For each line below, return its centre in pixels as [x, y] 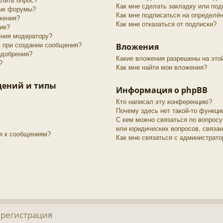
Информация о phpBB [162, 90]
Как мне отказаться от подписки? [166, 24]
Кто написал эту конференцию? [164, 102]
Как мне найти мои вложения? [161, 67]
